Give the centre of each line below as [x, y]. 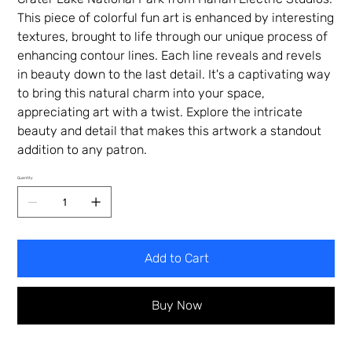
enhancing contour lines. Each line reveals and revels [170, 56]
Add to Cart [177, 258]
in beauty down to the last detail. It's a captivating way [174, 75]
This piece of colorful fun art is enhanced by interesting [176, 18]
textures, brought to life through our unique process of [173, 37]
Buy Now [177, 306]
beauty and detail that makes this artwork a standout [170, 131]
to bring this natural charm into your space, [141, 93]
